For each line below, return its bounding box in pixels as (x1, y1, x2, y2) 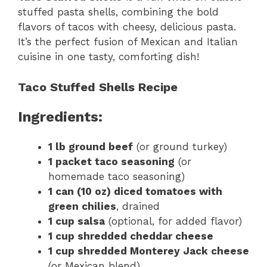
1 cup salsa (48, 215, 105, 227)
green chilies (48, 200, 116, 212)
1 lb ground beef (48, 140, 133, 153)
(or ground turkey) (133, 140, 227, 153)
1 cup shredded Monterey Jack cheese (48, 244, 249, 257)
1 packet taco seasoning (48, 155, 175, 167)
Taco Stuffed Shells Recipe (18, 79, 178, 94)
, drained (116, 200, 160, 212)
